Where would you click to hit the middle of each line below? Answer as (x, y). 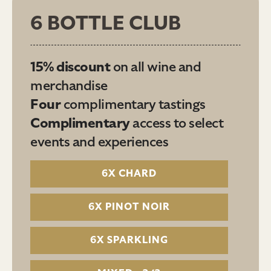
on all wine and (155, 67)
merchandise (69, 85)
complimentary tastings (133, 104)
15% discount (70, 67)
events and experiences (99, 142)
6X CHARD (129, 173)
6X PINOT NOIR (129, 207)
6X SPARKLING (129, 240)
